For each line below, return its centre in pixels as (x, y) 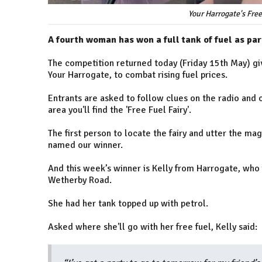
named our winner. (85, 145)
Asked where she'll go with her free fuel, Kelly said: (153, 227)
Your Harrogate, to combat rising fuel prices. (138, 75)
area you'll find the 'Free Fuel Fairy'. (120, 110)
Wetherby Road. (80, 180)
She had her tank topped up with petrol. (128, 204)
